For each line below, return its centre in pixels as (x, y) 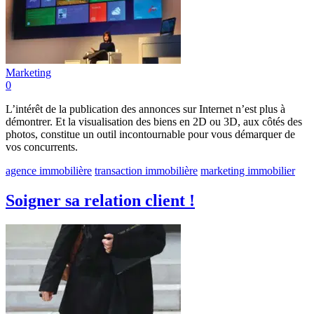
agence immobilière (49, 170)
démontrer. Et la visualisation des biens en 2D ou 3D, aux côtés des (154, 121)
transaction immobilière (146, 170)
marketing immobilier (248, 170)
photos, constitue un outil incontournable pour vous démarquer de (150, 134)
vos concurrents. (42, 146)
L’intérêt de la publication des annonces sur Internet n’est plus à (145, 109)
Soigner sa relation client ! (100, 200)
